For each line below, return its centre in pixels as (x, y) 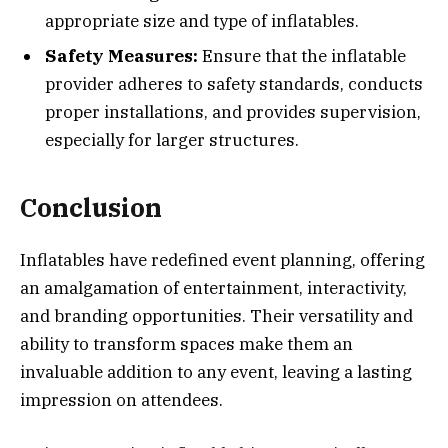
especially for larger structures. (172, 140)
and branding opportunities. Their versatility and (216, 315)
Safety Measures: (121, 56)
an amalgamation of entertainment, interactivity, (213, 287)
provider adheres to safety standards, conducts (234, 84)
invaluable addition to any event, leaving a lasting (216, 371)
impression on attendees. (121, 399)
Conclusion (91, 207)
